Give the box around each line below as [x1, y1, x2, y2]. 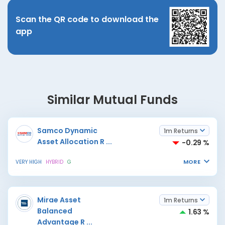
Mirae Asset [37, 195, 81, 205]
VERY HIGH [16, 158, 42, 166]
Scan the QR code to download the [16, 14, 159, 25]
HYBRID [46, 158, 63, 166]
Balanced [37, 206, 72, 216]
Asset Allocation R [37, 137, 104, 147]
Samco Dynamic [37, 126, 97, 136]
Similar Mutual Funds [47, 91, 178, 108]
